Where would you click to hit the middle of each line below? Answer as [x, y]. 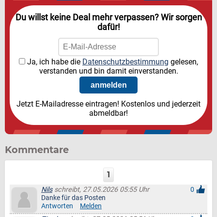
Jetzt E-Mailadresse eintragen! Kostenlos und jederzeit [108, 104]
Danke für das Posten [73, 198]
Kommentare [37, 150]
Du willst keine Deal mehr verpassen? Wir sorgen [108, 17]
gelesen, [183, 62]
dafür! [108, 27]
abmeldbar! [108, 113]
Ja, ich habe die [54, 62]
